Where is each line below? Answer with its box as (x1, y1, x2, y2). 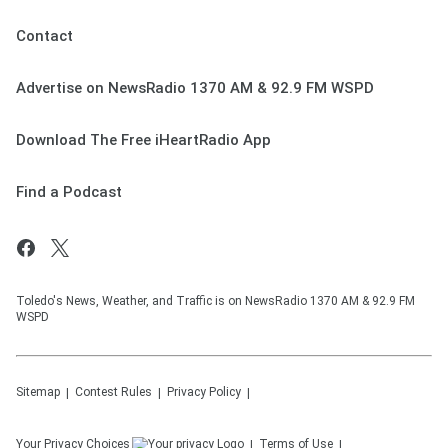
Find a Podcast (16, 183, 122, 202)
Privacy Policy (167, 385, 241, 400)
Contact (16, 27, 73, 46)
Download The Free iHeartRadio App (16, 131, 271, 150)
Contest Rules (75, 385, 152, 400)
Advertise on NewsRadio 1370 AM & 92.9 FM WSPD (16, 79, 374, 98)
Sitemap (16, 385, 60, 400)
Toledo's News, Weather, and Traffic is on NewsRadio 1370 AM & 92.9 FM (16, 294, 415, 309)
